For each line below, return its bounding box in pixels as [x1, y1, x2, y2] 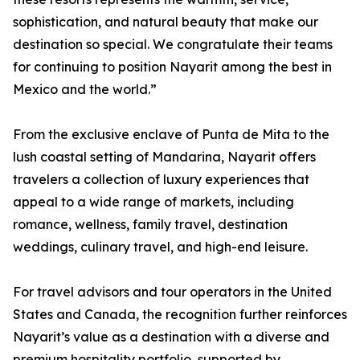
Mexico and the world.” [13, 81, 157, 97]
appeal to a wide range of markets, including [13, 194, 294, 210]
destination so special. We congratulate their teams [13, 36, 333, 52]
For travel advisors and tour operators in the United [13, 284, 332, 300]
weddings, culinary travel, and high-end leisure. [13, 239, 308, 255]
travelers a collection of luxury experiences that [13, 171, 309, 187]
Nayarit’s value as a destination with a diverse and [13, 329, 329, 345]
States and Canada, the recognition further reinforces [13, 306, 347, 322]
